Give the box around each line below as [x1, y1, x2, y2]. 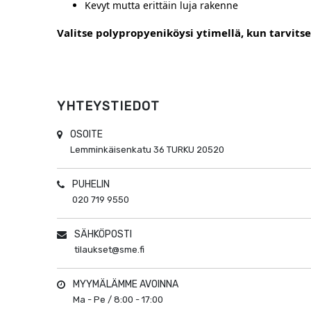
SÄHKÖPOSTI [74, 228, 133, 240]
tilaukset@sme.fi [74, 244, 145, 255]
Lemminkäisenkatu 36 [70, 144, 165, 155]
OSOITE [70, 128, 103, 140]
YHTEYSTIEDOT [57, 99, 160, 114]
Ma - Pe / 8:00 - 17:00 [73, 294, 164, 305]
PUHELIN [72, 178, 110, 190]
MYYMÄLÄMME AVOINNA [73, 278, 179, 290]
